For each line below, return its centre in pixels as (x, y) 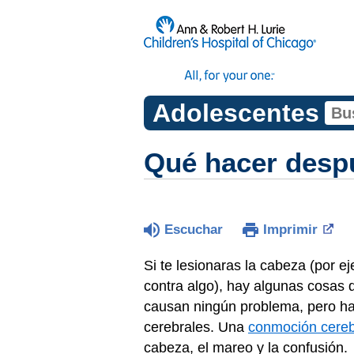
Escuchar (194, 230)
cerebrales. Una (196, 327)
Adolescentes (235, 113)
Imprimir (290, 230)
